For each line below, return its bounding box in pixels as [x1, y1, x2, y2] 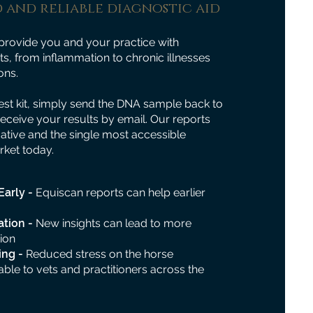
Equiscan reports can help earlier [35, 186, 205, 200]
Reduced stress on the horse [25, 247, 173, 261]
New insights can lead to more [35, 217, 191, 231]
